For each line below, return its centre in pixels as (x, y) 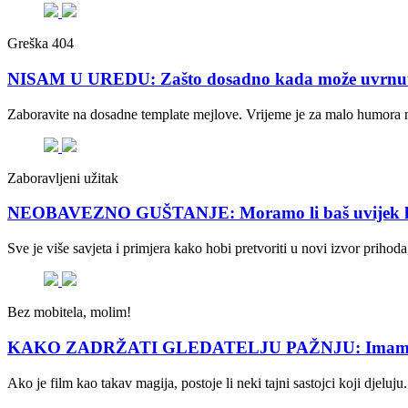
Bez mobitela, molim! (69, 312)
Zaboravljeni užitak (63, 178)
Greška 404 (41, 44)
